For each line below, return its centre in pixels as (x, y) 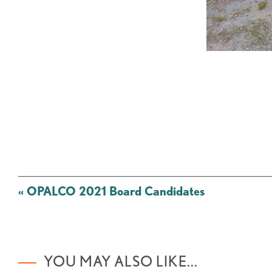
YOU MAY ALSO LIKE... (121, 262)
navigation (42, 201)
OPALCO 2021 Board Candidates (114, 191)
